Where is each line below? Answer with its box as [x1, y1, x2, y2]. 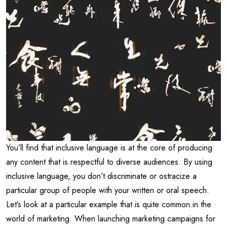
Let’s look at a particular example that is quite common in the [6, 199, 211, 211]
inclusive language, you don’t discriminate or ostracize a [6, 170, 197, 182]
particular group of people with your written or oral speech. [6, 184, 209, 197]
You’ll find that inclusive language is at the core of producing [6, 142, 212, 154]
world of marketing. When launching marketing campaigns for [6, 213, 215, 225]
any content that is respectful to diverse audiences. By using [6, 156, 212, 168]
